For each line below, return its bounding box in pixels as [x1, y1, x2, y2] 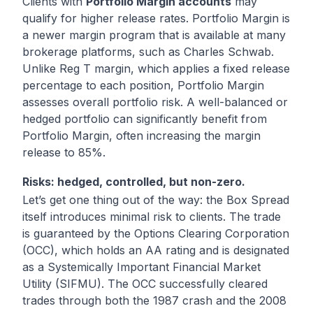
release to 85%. [22, 145, 105, 160]
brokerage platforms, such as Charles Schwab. [22, 45, 274, 59]
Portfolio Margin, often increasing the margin [22, 129, 261, 143]
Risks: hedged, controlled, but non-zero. [22, 175, 245, 189]
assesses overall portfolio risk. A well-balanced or [22, 95, 288, 110]
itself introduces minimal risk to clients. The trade [22, 210, 281, 224]
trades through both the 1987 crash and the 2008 [22, 293, 286, 308]
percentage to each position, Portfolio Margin [22, 78, 264, 93]
